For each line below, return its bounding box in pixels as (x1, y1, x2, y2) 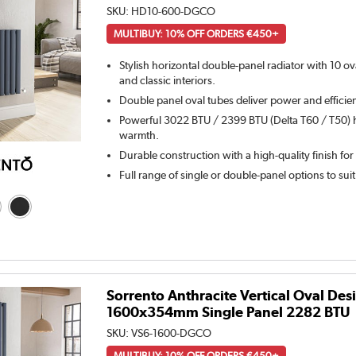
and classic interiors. (119, 74, 216, 87)
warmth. (119, 129, 160, 142)
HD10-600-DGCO (131, 5, 216, 18)
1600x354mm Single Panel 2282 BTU (106, 303, 350, 320)
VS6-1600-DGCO (131, 326, 212, 339)
